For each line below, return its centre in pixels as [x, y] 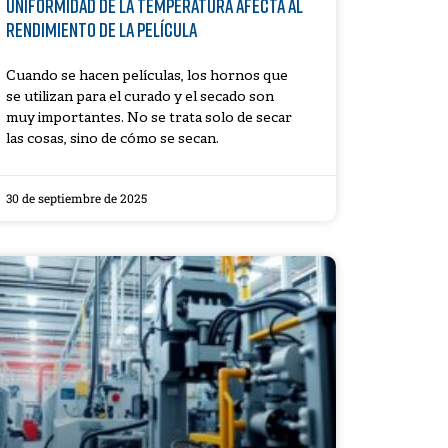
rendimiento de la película [101, 28]
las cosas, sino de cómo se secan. [112, 139]
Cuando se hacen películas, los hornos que [146, 76]
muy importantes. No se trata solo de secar [148, 118]
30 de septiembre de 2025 [76, 197]
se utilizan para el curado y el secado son [139, 97]
